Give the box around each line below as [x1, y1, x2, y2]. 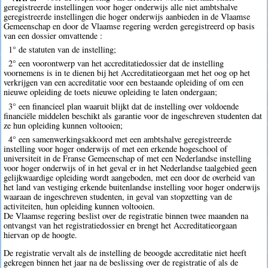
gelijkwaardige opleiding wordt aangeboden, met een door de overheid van [4, 171, 255, 183]
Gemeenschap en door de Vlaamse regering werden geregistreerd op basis [4, 20, 255, 32]
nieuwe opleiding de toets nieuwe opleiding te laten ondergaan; [4, 86, 218, 98]
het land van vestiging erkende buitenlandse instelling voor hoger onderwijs [4, 181, 261, 193]
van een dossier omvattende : [4, 30, 103, 42]
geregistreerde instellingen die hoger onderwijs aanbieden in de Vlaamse [4, 11, 251, 23]
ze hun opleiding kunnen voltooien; [4, 119, 123, 131]
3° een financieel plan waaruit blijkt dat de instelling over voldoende [8, 100, 239, 112]
